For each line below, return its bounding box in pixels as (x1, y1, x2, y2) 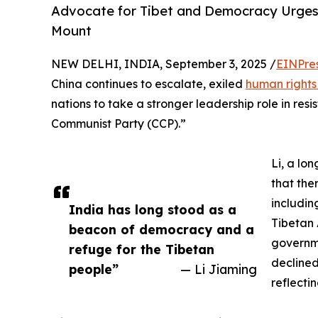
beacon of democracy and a (69, 221, 254, 238)
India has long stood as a (69, 202, 236, 218)
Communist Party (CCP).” (51, 116, 186, 131)
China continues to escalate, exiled (51, 77, 246, 92)
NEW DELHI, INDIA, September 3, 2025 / (51, 57, 276, 72)
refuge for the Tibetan (69, 241, 214, 258)
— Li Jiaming (180, 261, 257, 278)
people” (69, 261, 119, 278)
